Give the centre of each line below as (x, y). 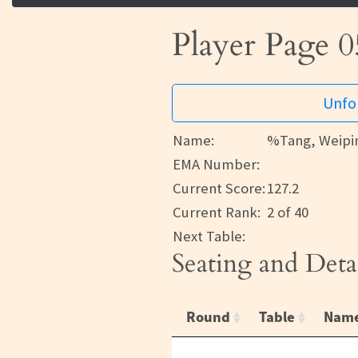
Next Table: (209, 237)
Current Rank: (217, 213)
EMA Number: (216, 165)
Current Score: (219, 189)
